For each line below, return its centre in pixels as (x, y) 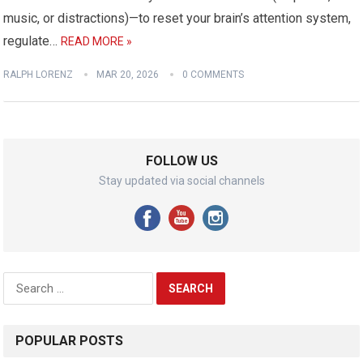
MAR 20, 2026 (128, 74)
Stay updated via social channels (181, 180)
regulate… (32, 41)
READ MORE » (97, 41)
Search (22, 280)
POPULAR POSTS (70, 340)
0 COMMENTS (214, 74)
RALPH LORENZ (38, 74)
